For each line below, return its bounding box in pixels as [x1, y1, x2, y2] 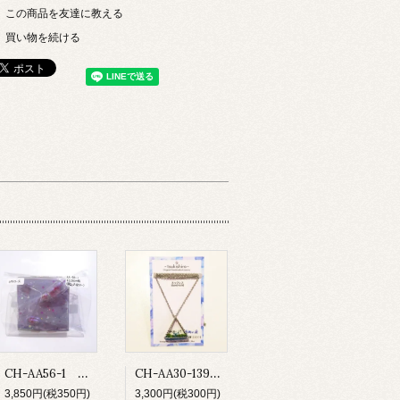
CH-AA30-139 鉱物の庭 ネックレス [210, 364, 221, 382]
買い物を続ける [5, 29, 80, 44]
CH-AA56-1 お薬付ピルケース [78, 364, 88, 382]
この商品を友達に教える [5, 5, 123, 20]
